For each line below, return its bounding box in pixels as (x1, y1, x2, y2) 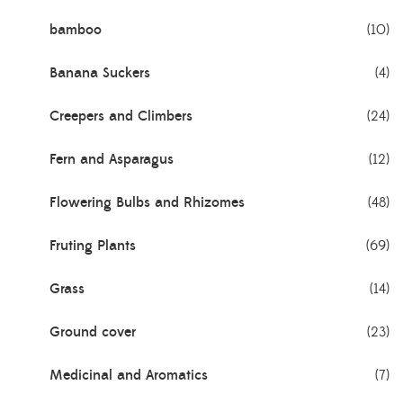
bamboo (49, 20, 102, 39)
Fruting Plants (49, 236, 136, 255)
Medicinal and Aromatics (49, 365, 208, 384)
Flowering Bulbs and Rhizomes (49, 193, 245, 211)
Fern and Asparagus (49, 149, 174, 168)
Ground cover (49, 322, 136, 341)
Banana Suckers (49, 63, 150, 82)
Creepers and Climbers (49, 106, 193, 125)
